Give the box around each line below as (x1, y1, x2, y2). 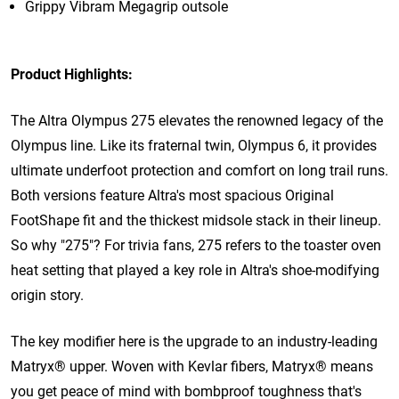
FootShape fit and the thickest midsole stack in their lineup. (11, 211, 381, 229)
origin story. (11, 286, 84, 304)
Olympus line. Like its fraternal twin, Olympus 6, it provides (11, 136, 377, 154)
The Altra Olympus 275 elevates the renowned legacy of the (11, 111, 383, 129)
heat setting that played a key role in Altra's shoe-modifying (11, 261, 379, 279)
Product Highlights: (11, 65, 133, 83)
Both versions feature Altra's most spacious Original (11, 186, 334, 204)
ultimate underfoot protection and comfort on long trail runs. (11, 161, 388, 179)
